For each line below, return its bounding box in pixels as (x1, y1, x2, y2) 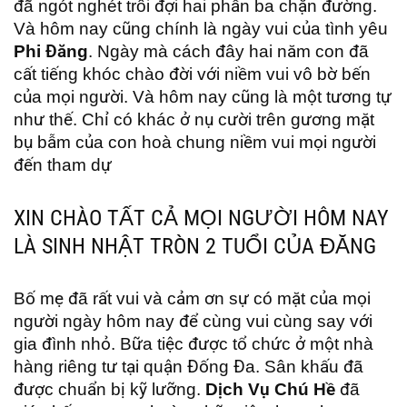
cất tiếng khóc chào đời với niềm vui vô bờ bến (14, 65, 371, 84)
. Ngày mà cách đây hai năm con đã (88, 42, 369, 61)
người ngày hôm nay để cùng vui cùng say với (14, 312, 372, 331)
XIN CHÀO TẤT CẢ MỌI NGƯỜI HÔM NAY (14, 205, 389, 231)
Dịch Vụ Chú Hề (205, 380, 335, 399)
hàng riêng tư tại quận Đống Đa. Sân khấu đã (14, 357, 363, 376)
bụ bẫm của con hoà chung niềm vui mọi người (14, 133, 376, 152)
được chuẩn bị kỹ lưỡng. (14, 380, 205, 399)
